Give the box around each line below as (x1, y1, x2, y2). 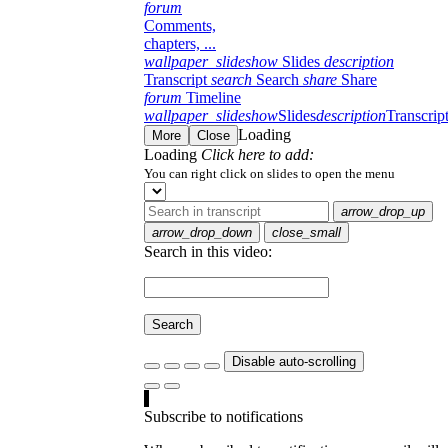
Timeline (182, 88, 241, 106)
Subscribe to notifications (144, 407, 303, 425)
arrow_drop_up (341, 203, 425, 219)
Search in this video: (144, 242, 272, 260)
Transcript (144, 70, 207, 88)
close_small (272, 224, 341, 240)
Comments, (144, 16, 216, 34)
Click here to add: (201, 145, 314, 163)
